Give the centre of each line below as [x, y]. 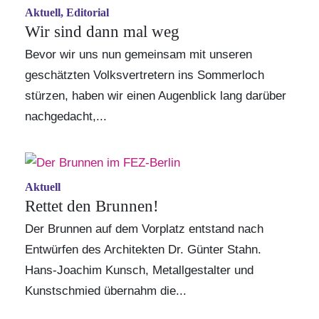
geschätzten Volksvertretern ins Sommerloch [145, 75]
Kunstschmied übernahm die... [106, 291]
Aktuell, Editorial [67, 13]
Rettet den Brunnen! [92, 206]
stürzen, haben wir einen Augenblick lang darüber [156, 96]
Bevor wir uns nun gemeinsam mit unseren [138, 55]
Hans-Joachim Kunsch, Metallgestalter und [139, 271]
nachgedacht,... [66, 117]
